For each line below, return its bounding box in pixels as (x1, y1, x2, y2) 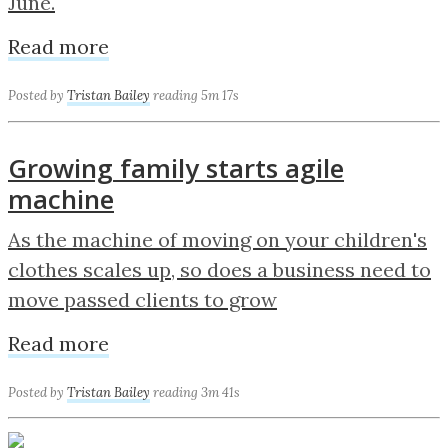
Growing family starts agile (8, 149, 344, 186)
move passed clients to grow (8, 286, 277, 312)
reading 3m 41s (153, 383, 240, 401)
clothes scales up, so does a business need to (8, 256, 431, 282)
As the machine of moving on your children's (8, 226, 427, 252)
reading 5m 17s (153, 86, 239, 104)
